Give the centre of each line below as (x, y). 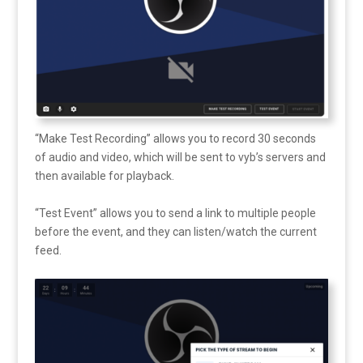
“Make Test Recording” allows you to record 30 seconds (175, 139)
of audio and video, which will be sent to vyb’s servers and (180, 158)
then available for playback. (104, 176)
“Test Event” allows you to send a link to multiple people (175, 214)
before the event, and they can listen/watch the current (175, 232)
